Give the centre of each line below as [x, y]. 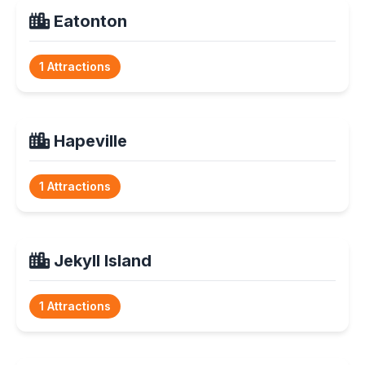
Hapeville [88, 141]
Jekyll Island [101, 260]
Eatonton [88, 21]
